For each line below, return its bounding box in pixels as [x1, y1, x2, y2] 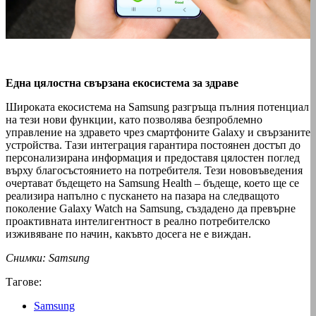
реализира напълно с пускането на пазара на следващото [6, 189, 279, 202]
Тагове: [6, 275, 42, 288]
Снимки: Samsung [6, 251, 90, 264]
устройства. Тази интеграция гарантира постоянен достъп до [6, 138, 300, 151]
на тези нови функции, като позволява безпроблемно [6, 113, 262, 126]
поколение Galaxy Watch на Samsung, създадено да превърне [6, 202, 296, 214]
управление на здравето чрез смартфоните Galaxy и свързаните [6, 126, 310, 138]
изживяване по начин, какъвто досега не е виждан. [6, 227, 251, 240]
